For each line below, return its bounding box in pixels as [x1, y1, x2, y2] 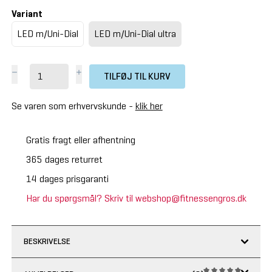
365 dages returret [25, 153, 103, 165]
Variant [11, 7, 42, 19]
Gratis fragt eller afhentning [25, 134, 135, 146]
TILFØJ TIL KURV [103, 70, 171, 82]
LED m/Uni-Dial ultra [93, 27, 176, 39]
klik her [135, 100, 163, 112]
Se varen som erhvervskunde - [11, 100, 135, 112]
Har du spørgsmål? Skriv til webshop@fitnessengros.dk [25, 192, 246, 204]
